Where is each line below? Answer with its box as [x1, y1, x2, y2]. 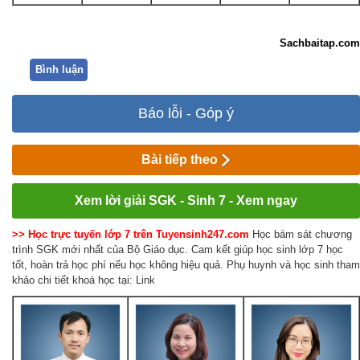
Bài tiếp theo [141, 152, 222, 166]
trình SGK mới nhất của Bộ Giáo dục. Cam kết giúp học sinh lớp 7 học [12, 243, 343, 256]
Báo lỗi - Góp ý [138, 104, 234, 121]
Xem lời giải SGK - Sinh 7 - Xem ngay [75, 194, 297, 208]
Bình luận [35, 63, 84, 76]
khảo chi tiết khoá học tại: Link [12, 274, 155, 287]
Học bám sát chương [252, 228, 352, 241]
